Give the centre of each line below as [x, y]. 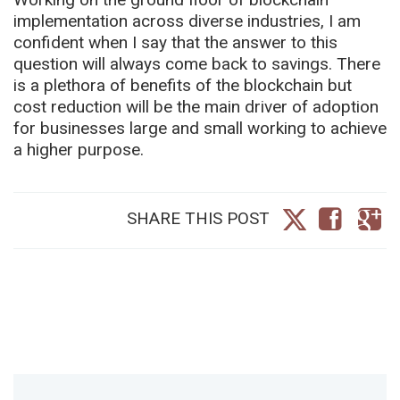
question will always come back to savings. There [197, 63]
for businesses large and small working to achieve [200, 128]
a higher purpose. [79, 149]
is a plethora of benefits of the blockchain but [183, 85]
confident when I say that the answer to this [175, 42]
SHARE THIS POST [199, 218]
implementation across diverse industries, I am [187, 21]
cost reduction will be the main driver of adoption [196, 106]
